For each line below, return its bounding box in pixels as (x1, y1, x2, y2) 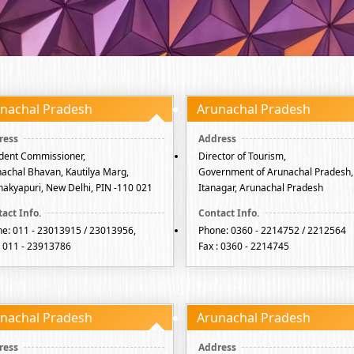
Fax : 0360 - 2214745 (198, 239, 289, 253)
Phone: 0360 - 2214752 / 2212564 (198, 224, 346, 237)
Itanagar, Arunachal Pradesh (198, 181, 323, 194)
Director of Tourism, (198, 149, 286, 163)
